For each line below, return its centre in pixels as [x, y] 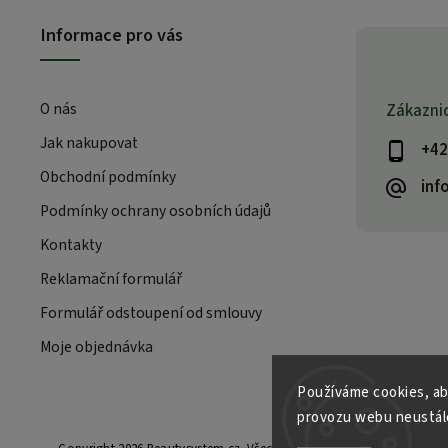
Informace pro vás [111, 34]
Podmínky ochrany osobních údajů [155, 210]
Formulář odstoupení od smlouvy [151, 312]
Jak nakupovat [89, 142]
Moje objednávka [96, 346]
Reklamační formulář [111, 278]
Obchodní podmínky [108, 176]
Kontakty [71, 244]
